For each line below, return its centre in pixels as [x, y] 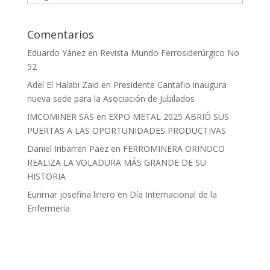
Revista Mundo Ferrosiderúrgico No [169, 52]
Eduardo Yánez [56, 52]
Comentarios [60, 34]
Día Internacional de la [173, 194]
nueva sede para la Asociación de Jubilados [111, 98]
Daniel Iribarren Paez [67, 148]
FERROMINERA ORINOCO [174, 148]
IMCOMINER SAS [60, 116]
